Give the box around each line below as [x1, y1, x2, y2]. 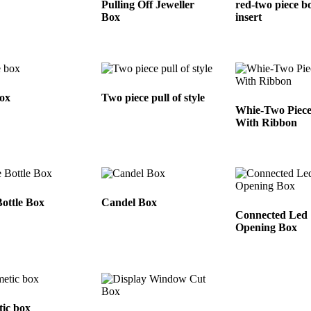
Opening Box [235, 221, 298, 234]
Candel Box [101, 196, 158, 209]
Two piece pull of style [101, 91, 205, 103]
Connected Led [235, 209, 308, 221]
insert [235, 10, 262, 23]
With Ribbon [235, 116, 298, 128]
